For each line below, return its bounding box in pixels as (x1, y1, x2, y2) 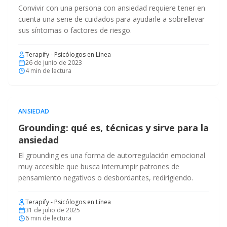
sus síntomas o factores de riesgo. (18, 25, 132, 35)
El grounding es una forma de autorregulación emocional (18, 150, 205, 160)
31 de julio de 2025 (25, 206, 80, 214)
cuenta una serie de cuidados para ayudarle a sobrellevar (18, 14, 205, 24)
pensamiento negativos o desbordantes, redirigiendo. (18, 173, 193, 182)
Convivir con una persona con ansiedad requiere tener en (18, 3, 205, 13)
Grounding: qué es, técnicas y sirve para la (18, 122, 209, 134)
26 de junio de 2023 (25, 58, 82, 67)
